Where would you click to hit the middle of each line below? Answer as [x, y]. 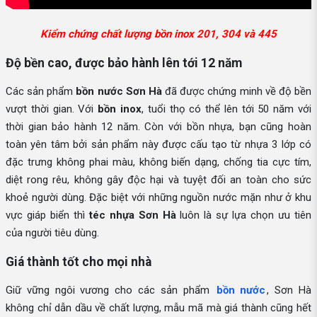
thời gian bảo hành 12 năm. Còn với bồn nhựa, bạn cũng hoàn [158, 127]
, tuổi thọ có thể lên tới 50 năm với [226, 109]
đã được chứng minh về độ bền [237, 92]
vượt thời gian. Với [52, 109]
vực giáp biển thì [47, 215]
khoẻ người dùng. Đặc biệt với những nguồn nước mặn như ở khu [158, 198]
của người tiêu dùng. [52, 233]
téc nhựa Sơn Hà [132, 215]
